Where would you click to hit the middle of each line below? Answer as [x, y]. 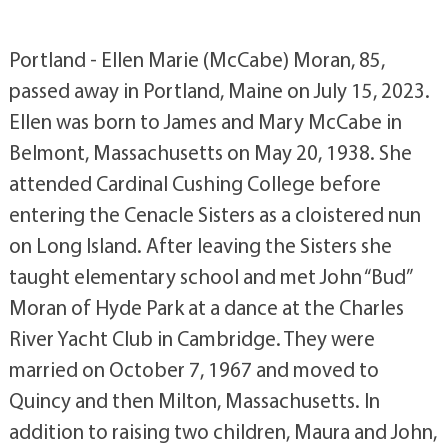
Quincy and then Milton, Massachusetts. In [194, 400]
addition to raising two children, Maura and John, [222, 431]
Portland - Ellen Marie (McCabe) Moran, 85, [196, 59]
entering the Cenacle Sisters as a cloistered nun [214, 214]
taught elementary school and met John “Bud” [209, 276]
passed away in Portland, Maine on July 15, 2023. [219, 90]
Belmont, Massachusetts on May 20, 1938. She [210, 152]
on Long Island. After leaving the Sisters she [200, 245]
